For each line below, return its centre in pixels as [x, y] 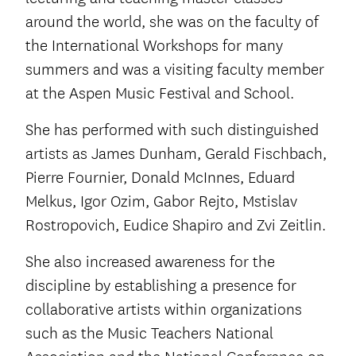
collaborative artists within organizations [164, 310]
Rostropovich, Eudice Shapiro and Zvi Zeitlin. [176, 226]
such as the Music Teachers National [149, 334]
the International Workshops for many [154, 46]
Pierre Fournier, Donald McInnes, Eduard [160, 178]
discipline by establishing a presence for [161, 286]
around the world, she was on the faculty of [172, 22]
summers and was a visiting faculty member [175, 70]
